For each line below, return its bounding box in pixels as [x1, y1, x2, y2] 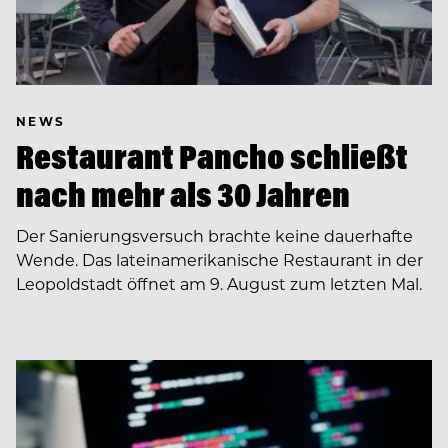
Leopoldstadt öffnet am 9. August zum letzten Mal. [16, 273, 422, 295]
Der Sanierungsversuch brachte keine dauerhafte [16, 225, 413, 247]
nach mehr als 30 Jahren [16, 173, 350, 217]
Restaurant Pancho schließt [16, 135, 408, 179]
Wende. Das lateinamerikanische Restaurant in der [16, 249, 423, 271]
